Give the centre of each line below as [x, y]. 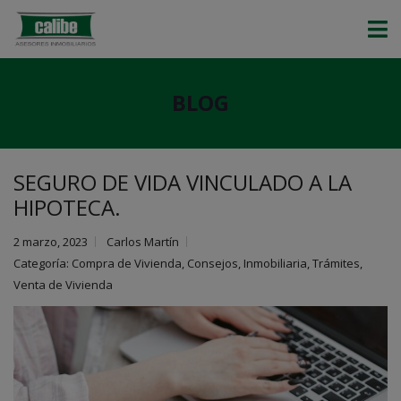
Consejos [213, 263]
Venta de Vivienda [63, 285]
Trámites [336, 263]
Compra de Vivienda [127, 263]
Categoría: [43, 263]
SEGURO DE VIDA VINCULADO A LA [183, 182]
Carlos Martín [143, 242]
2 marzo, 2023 [51, 242]
